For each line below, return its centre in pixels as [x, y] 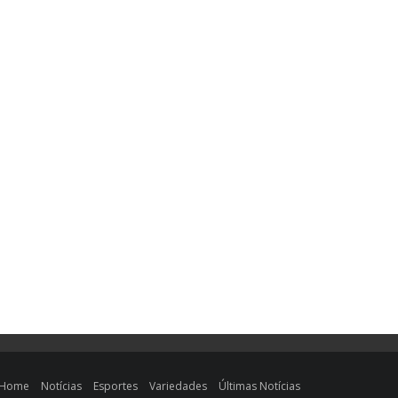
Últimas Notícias [260, 386]
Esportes [116, 386]
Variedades [179, 386]
